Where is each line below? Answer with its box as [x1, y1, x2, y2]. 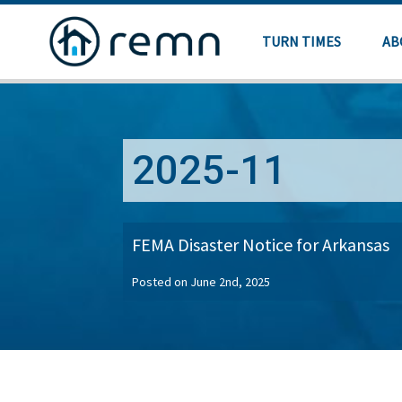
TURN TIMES [261, 31, 341, 50]
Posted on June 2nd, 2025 [132, 274, 270, 290]
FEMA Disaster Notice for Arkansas [132, 233, 389, 256]
